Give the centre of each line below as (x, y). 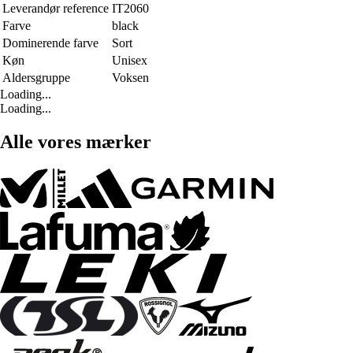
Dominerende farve (50, 43)
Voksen (130, 77)
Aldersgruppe (36, 77)
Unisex (130, 60)
